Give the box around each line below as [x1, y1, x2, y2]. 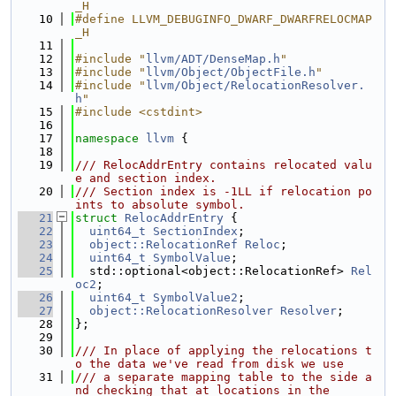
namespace [75, 132, 146, 145]
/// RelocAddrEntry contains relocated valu [75, 158, 372, 171]
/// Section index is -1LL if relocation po [75, 185, 372, 198]
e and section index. [75, 171, 217, 185]
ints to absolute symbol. [75, 198, 245, 211]
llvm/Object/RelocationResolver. [146, 79, 365, 92]
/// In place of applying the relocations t [75, 344, 372, 357]
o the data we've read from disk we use [75, 357, 344, 370]
